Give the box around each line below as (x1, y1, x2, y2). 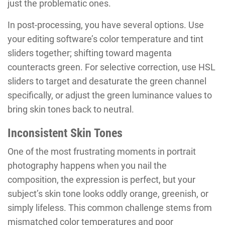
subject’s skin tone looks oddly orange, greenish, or (8, 188, 208, 199)
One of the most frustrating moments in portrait (8, 146, 196, 157)
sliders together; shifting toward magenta (8, 48, 172, 59)
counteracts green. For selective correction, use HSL (8, 62, 215, 73)
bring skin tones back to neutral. (8, 104, 134, 115)
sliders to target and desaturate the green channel (8, 76, 206, 87)
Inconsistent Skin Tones (8, 126, 123, 141)
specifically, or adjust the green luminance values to (8, 90, 212, 101)
